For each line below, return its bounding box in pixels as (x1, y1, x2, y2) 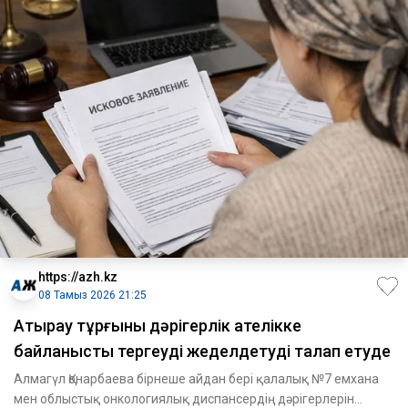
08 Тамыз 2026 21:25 (38, 289, 147, 302)
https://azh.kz (38, 270, 117, 285)
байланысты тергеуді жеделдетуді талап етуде (14, 342, 391, 362)
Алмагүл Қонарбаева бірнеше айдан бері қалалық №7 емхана (14, 372, 379, 387)
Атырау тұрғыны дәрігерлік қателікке (14, 316, 301, 336)
